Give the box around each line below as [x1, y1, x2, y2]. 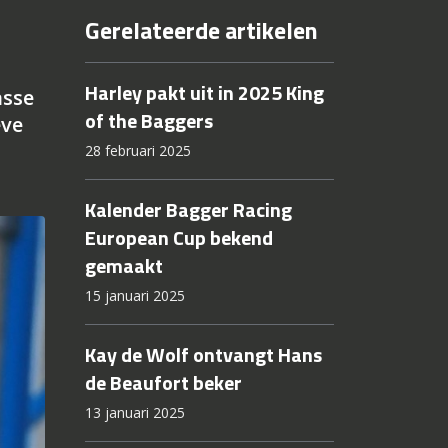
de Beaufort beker [84, 367, 242, 399]
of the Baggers [84, 105, 213, 137]
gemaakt [84, 250, 163, 282]
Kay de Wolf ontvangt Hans [84, 339, 322, 371]
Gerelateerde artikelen [84, 12, 318, 49]
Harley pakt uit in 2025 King [84, 77, 324, 109]
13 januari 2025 [84, 403, 185, 423]
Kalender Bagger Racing [84, 194, 292, 226]
